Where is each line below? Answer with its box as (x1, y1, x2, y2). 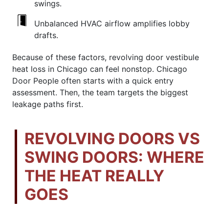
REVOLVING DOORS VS (24, 129, 200, 148)
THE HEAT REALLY (24, 166, 164, 185)
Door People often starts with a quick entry (12, 75, 174, 86)
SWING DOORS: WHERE (24, 147, 204, 167)
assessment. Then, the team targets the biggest (12, 87, 188, 97)
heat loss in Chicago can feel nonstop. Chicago (12, 64, 187, 74)
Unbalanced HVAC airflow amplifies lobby (34, 18, 190, 28)
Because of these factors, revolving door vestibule (12, 52, 199, 62)
